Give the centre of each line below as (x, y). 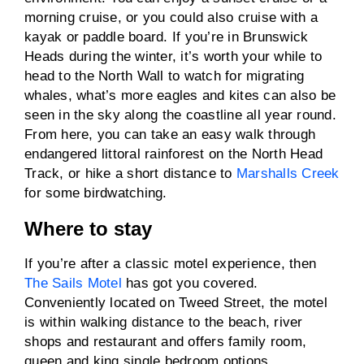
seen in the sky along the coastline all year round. (180, 115)
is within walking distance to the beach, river (164, 322)
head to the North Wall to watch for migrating (165, 76)
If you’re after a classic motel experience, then (170, 264)
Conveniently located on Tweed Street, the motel (176, 303)
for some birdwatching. (96, 193)
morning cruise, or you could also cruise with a (171, 17)
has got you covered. (189, 283)
